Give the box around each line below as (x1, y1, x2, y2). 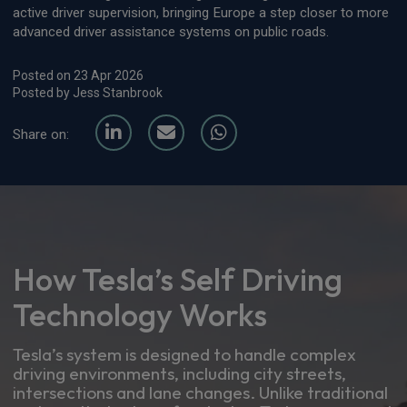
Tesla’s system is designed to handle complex (13, 342, 356, 365)
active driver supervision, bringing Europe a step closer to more (13, 4, 389, 21)
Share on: (13, 125, 69, 143)
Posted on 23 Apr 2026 (13, 67, 144, 83)
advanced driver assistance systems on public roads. (13, 23, 329, 40)
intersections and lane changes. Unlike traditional (13, 381, 388, 403)
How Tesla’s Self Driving (13, 258, 342, 299)
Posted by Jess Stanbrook (13, 84, 163, 100)
